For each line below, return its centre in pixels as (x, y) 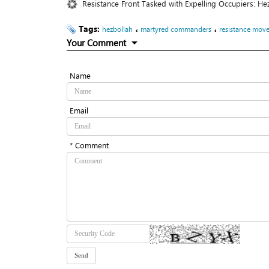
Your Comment (96, 43)
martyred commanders (176, 29)
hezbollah (117, 29)
